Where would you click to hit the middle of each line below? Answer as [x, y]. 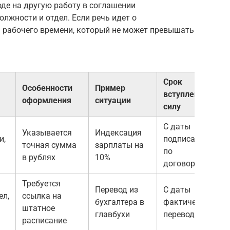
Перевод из [117, 190]
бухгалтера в [120, 202]
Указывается [47, 133]
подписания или [194, 139]
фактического [190, 202]
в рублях [39, 158]
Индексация [118, 133]
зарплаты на [119, 145]
